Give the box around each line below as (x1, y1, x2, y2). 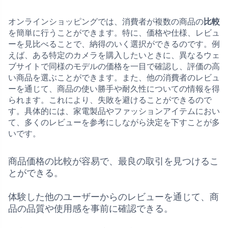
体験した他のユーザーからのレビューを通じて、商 (8, 191, 219, 203)
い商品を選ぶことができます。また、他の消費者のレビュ (8, 72, 220, 82)
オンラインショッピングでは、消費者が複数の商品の (8, 16, 204, 26)
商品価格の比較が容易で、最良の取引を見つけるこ (8, 155, 219, 167)
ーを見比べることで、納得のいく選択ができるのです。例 (8, 39, 220, 49)
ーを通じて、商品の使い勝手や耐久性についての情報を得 (8, 83, 220, 94)
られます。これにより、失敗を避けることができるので (8, 95, 212, 105)
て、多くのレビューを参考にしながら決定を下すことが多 (8, 117, 220, 127)
